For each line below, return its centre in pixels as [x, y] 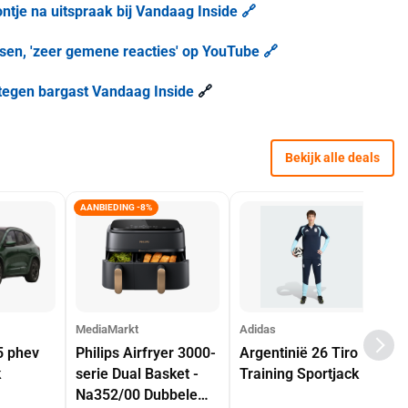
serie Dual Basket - [137, 374]
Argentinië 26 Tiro [299, 353]
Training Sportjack [299, 374]
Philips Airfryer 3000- [146, 353]
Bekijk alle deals [332, 158]
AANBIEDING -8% [116, 207]
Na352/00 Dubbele [137, 395]
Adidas [258, 329]
